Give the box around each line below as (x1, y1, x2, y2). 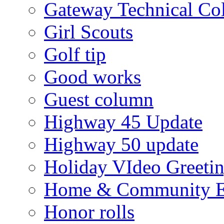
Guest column (44, 88, 153, 110)
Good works (44, 65, 141, 87)
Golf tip (44, 43, 106, 65)
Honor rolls (44, 200, 134, 222)
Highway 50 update (44, 133, 198, 155)
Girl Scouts (44, 20, 133, 42)
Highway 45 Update (44, 110, 202, 132)
